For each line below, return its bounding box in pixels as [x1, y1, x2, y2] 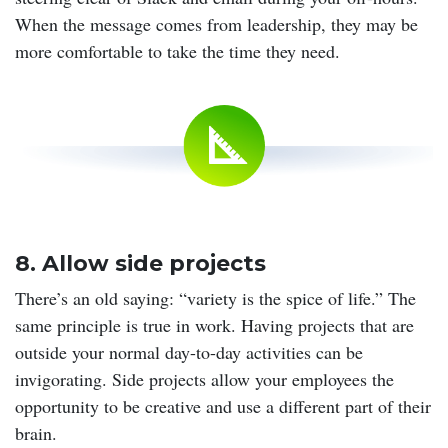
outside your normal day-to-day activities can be [15, 339, 363, 364]
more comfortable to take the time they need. [15, 38, 340, 63]
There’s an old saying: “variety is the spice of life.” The [15, 285, 416, 310]
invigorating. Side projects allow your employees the [15, 366, 394, 391]
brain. [15, 420, 57, 445]
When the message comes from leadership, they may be [15, 11, 418, 36]
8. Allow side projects [15, 249, 266, 277]
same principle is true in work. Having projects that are [15, 312, 414, 337]
